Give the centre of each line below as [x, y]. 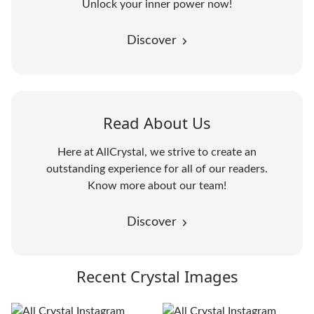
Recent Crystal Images [157, 276]
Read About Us [157, 123]
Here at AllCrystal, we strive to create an [157, 152]
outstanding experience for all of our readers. [157, 169]
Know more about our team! [157, 186]
